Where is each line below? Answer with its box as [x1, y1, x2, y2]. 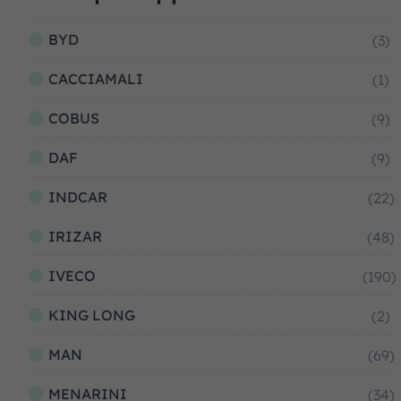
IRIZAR [48, 227, 102, 245]
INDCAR [48, 188, 107, 206]
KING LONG [48, 306, 135, 324]
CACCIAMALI [48, 70, 143, 88]
